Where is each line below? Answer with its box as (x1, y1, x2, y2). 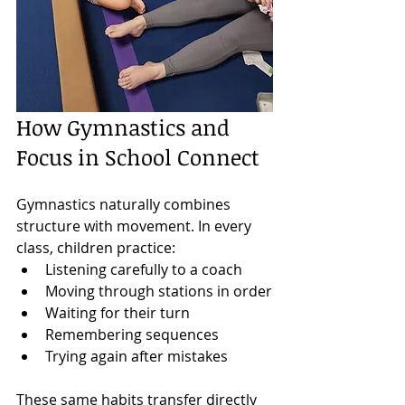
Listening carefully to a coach (45, 259, 242, 279)
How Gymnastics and (16, 111, 235, 142)
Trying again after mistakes (45, 345, 228, 366)
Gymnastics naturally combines (16, 193, 234, 214)
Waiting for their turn (45, 302, 190, 323)
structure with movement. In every (16, 215, 255, 236)
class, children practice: (16, 237, 175, 258)
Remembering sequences (45, 324, 219, 344)
